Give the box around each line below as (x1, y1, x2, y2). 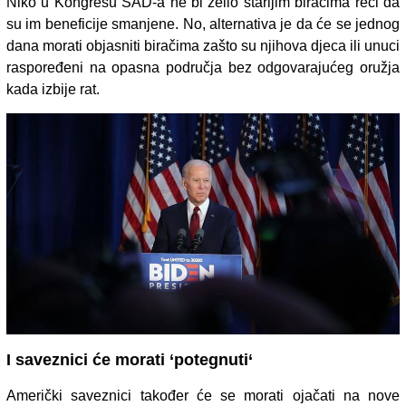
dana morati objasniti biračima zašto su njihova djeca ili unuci (6, 37, 400, 53)
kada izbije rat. (6, 81, 100, 97)
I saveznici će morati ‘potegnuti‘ (6, 350, 253, 369)
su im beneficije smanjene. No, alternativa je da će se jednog (6, 15, 400, 32)
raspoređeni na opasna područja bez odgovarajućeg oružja (6, 59, 400, 75)
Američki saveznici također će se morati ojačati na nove (6, 387, 400, 403)
